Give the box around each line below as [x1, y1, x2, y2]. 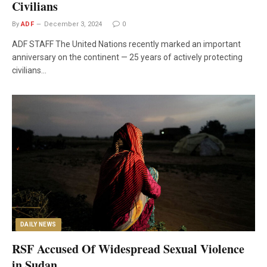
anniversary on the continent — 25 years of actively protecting [12, 52, 243, 62]
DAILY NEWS [20, 221, 57, 228]
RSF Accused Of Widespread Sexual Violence [12, 240, 244, 258]
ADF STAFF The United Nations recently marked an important [12, 39, 241, 49]
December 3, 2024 [44, 20, 103, 28]
